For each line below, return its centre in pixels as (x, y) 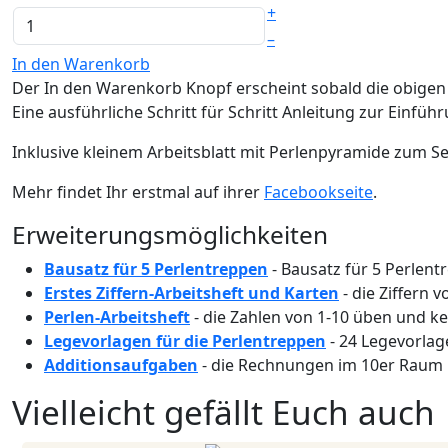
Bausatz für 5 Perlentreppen (156, 269)
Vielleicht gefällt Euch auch (223, 412)
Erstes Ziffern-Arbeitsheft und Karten (191, 293)
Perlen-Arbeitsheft (117, 317)
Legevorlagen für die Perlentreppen (185, 341)
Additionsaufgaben (121, 365)
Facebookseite (318, 192)
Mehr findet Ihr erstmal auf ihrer (138, 192)
